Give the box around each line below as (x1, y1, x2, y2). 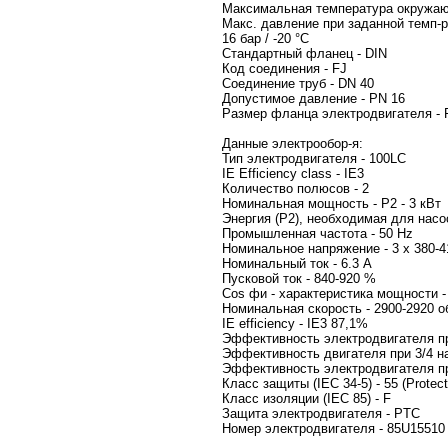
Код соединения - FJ (222, 61, 363, 76)
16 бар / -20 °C (222, 31, 337, 46)
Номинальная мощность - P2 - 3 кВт (222, 196, 441, 211)
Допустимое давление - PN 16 (222, 91, 405, 106)
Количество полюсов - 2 (222, 181, 369, 196)
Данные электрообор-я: (222, 136, 363, 151)
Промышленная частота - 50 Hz (222, 226, 413, 241)
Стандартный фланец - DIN (222, 46, 427, 61)
